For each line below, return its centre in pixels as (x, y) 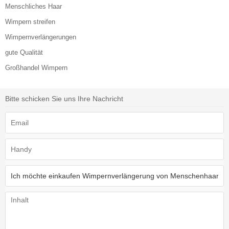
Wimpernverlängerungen (41, 37)
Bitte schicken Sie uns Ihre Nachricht (64, 99)
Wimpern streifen (30, 22)
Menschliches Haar (33, 7)
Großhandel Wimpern (36, 68)
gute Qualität (24, 53)
